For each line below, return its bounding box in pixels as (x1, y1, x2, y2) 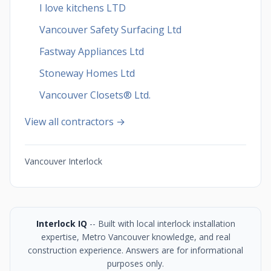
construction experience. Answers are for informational (28, 244, 243, 256)
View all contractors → (25, 115, 125, 128)
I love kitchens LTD (39, 1, 126, 15)
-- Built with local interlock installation (87, 218, 235, 229)
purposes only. (107, 258, 164, 269)
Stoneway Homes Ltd (39, 67, 135, 80)
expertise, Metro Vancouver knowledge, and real (41, 231, 230, 243)
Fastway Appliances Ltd (39, 45, 144, 58)
